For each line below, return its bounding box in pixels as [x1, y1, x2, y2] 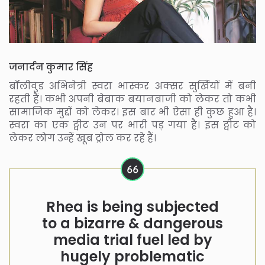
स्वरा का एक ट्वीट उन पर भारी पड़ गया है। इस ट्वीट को [9, 118, 256, 132]
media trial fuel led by [53, 230, 212, 250]
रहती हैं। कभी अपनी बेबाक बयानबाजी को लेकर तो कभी [9, 92, 256, 106]
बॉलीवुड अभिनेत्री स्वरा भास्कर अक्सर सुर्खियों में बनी [9, 79, 256, 93]
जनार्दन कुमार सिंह [9, 60, 93, 75]
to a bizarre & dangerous [42, 214, 223, 234]
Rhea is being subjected [46, 197, 219, 217]
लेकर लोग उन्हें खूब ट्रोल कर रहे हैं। [9, 131, 156, 146]
